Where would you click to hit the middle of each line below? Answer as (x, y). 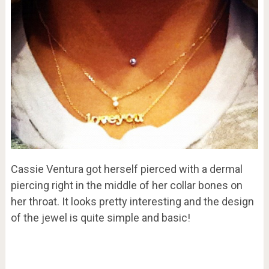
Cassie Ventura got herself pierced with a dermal (126, 169)
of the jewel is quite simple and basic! (100, 218)
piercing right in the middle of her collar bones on (126, 186)
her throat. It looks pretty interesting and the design (132, 202)
